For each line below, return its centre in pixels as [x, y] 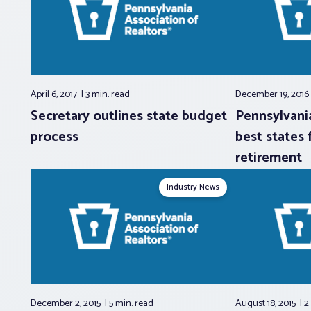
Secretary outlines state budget [129, 117]
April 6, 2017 [55, 95]
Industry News [193, 187]
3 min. [98, 95]
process [54, 137]
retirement [269, 158]
